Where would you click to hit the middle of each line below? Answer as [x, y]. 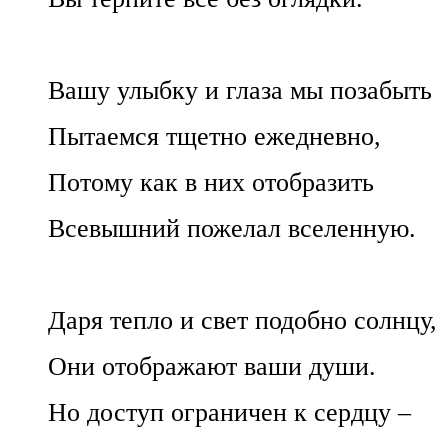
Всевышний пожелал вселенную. [232, 228]
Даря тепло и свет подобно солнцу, [242, 320]
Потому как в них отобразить [211, 182]
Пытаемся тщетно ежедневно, [214, 136]
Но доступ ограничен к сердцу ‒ [229, 412]
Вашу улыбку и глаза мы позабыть [240, 90]
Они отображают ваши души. [212, 366]
